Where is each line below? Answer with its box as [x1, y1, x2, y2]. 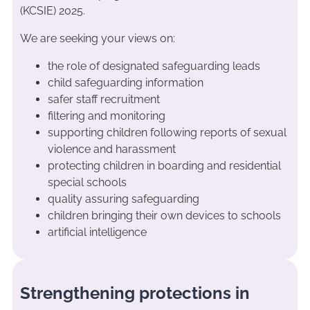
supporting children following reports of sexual [47, 126, 286, 140]
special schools [47, 176, 127, 190]
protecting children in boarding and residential [47, 159, 281, 173]
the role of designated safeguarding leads [47, 60, 260, 73]
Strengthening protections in [19, 282, 250, 303]
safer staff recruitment [47, 93, 160, 107]
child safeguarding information [47, 76, 203, 90]
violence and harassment [47, 143, 176, 156]
